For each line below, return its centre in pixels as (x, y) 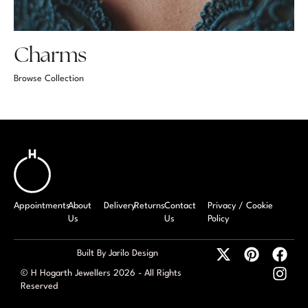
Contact (180, 206)
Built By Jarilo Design (118, 253)
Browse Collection (49, 78)
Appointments (42, 206)
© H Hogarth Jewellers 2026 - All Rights (101, 273)
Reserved (39, 286)
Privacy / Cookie (241, 206)
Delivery (119, 206)
